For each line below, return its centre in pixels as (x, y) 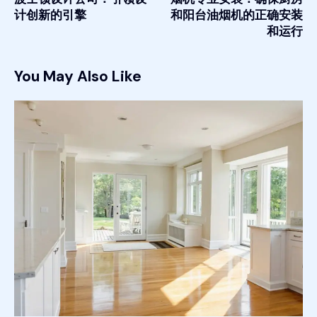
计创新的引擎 (50, 15)
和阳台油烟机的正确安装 (237, 15)
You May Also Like (78, 77)
